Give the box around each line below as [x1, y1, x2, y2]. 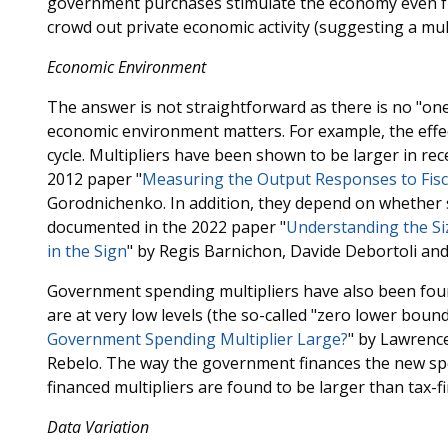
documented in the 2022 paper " [46, 216, 286, 238]
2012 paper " [46, 168, 142, 190]
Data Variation [46, 416, 149, 438]
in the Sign [46, 240, 127, 262]
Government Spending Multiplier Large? [46, 328, 348, 350]
